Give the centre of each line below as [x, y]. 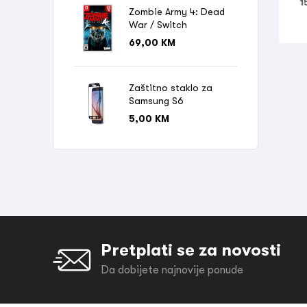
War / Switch [158, 25]
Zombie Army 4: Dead [177, 12]
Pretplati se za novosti [191, 250]
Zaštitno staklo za [171, 88]
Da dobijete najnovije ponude [172, 270]
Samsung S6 [156, 101]
